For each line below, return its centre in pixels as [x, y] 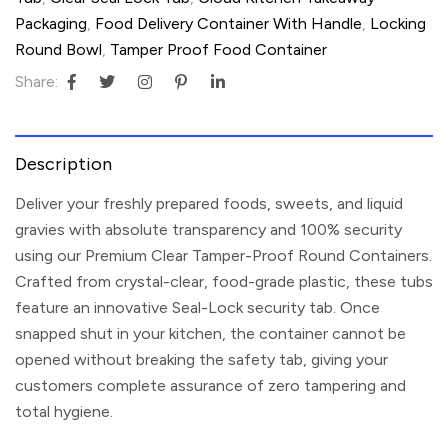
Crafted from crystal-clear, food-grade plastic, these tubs [224, 281]
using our [50, 255]
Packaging [51, 23]
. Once [356, 307]
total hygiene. [64, 411]
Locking [398, 23]
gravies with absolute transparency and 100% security [208, 229]
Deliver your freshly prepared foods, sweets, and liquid [209, 203]
